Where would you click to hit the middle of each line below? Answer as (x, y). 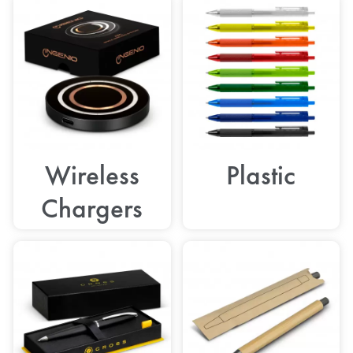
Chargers (92, 208)
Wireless (92, 175)
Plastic (261, 175)
